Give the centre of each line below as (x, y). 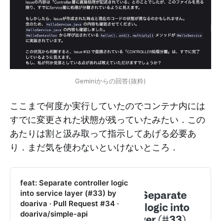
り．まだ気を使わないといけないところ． (94, 147)
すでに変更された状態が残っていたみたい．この (108, 120)
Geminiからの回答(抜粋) (110, 81)
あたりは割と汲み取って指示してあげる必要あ (103, 133)
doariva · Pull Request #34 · (70, 204)
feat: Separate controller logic (74, 183)
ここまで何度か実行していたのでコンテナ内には (108, 106)
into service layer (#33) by (68, 193)
